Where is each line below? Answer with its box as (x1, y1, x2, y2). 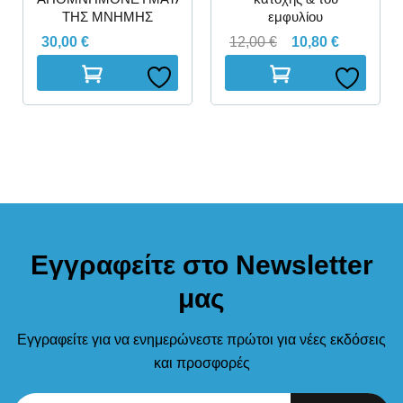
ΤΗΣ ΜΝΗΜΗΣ (62, 8, 153, 24)
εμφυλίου (268, 9, 323, 25)
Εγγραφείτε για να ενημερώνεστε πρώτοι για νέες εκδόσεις (17, 332, 386, 348)
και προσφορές (153, 355, 250, 372)
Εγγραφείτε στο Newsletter (30, 250, 373, 281)
